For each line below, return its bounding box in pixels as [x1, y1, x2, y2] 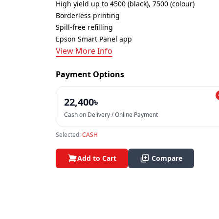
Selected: [56, 131, 82, 139]
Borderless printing [56, 11, 120, 20]
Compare [152, 153, 182, 163]
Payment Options [56, 69, 124, 80]
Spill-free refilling [56, 22, 113, 32]
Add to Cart [77, 153, 116, 163]
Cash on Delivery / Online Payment [64, 110, 158, 119]
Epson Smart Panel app [56, 34, 132, 44]
